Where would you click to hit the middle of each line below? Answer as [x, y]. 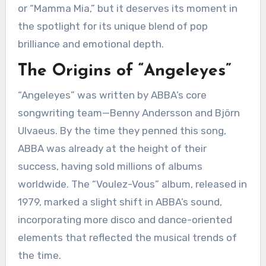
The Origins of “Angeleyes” [124, 72]
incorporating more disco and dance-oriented [125, 219]
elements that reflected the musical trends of [127, 237]
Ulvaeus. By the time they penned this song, [122, 130]
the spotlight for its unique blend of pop [113, 26]
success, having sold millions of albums [110, 166]
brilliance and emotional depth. [91, 44]
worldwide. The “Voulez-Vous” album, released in [132, 184]
